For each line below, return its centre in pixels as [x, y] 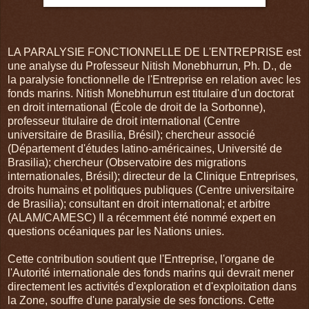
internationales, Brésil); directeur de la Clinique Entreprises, [153, 176]
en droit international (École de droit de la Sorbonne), [137, 107]
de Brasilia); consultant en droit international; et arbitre [139, 203]
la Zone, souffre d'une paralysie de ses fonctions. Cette [141, 300]
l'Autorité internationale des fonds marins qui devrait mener [151, 272]
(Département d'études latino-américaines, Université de [145, 148]
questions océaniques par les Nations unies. [116, 231]
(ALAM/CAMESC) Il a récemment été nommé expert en [142, 217]
